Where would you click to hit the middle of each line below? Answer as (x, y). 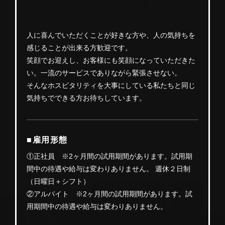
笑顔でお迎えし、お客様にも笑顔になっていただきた (111, 60)
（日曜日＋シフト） (58, 181)
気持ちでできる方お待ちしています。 (86, 98)
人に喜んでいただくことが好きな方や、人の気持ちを (111, 35)
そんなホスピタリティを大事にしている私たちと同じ (111, 85)
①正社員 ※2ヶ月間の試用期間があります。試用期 (109, 156)
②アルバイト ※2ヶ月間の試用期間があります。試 (109, 194)
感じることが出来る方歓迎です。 (79, 47)
